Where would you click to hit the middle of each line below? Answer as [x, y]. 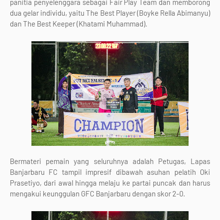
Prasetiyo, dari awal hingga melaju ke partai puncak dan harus [110, 183]
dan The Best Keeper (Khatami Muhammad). [79, 24]
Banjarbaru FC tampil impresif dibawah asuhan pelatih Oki [110, 172]
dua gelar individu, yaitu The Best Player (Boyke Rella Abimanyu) [110, 13]
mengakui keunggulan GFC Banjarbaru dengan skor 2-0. [97, 193]
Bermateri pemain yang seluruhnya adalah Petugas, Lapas [110, 161]
